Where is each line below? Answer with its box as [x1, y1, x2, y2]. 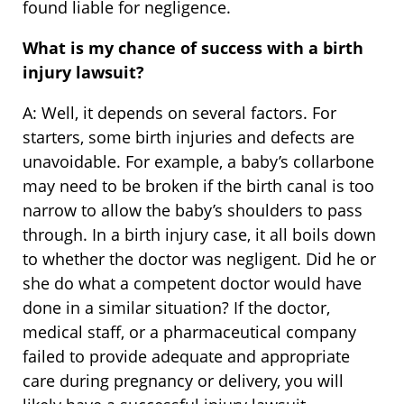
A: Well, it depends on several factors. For [23, 102, 336, 124]
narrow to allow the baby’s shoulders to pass [23, 199, 363, 222]
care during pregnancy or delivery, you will [23, 370, 344, 392]
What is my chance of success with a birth [23, 37, 363, 60]
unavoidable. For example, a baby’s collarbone [23, 151, 374, 173]
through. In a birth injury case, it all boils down [23, 224, 376, 246]
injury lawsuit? [23, 61, 144, 84]
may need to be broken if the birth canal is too [23, 175, 374, 197]
